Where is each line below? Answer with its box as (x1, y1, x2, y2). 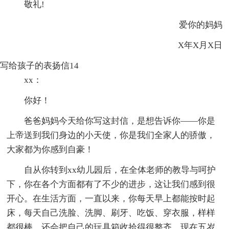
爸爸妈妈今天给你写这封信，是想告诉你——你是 (24, 116, 216, 126)
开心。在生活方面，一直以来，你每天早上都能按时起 (7, 193, 216, 203)
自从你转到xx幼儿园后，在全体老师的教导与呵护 (24, 165, 216, 175)
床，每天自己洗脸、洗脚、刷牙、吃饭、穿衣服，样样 (7, 208, 216, 218)
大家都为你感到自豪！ (7, 144, 94, 154)
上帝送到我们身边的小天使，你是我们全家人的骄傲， (7, 130, 216, 140)
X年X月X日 (160, 40, 222, 50)
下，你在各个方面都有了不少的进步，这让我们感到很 (7, 179, 216, 189)
